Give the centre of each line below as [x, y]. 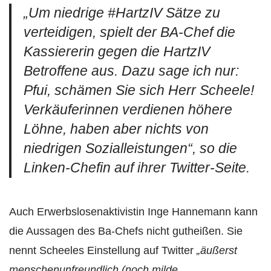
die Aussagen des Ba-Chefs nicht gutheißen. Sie [126, 231]
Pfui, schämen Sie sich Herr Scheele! [139, 90]
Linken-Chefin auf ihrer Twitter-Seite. [137, 168]
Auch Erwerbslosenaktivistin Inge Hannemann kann [133, 211]
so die [218, 148]
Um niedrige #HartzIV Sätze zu [124, 13]
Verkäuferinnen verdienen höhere [128, 109]
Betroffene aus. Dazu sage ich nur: [131, 71]
